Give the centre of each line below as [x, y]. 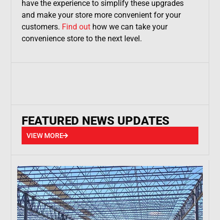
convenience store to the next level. [82, 39]
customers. [41, 27]
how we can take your [129, 27]
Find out [76, 27]
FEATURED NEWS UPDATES [95, 121]
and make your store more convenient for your [101, 15]
